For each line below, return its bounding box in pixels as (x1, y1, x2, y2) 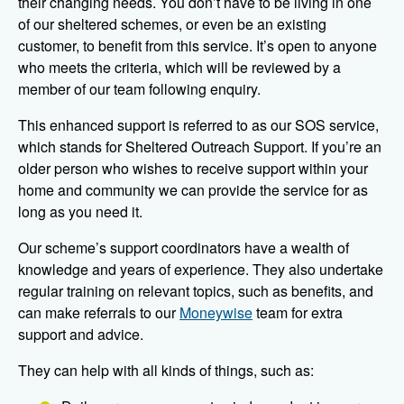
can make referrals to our (18, 302, 179, 324)
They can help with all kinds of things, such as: (18, 360, 314, 381)
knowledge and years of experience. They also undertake (18, 259, 383, 280)
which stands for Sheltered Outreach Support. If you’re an (18, 136, 381, 158)
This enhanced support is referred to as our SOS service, (18, 115, 379, 136)
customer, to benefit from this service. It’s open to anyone (18, 35, 377, 57)
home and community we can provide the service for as (18, 179, 368, 201)
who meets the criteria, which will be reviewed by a (18, 57, 341, 78)
